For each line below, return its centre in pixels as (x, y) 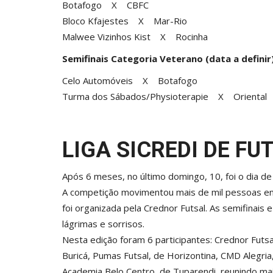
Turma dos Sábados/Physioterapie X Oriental (165, 97)
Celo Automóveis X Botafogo (132, 81)
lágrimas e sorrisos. (103, 224)
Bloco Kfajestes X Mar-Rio (125, 21)
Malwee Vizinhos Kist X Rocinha (135, 37)
